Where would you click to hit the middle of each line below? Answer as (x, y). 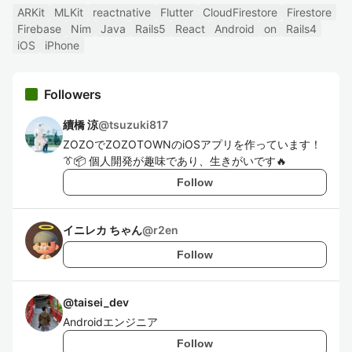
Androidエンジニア (110, 322)
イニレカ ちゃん (103, 230)
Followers (73, 94)
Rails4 (301, 29)
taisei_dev (101, 302)
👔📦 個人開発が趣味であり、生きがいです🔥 (175, 161)
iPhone (62, 45)
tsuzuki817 (139, 125)
